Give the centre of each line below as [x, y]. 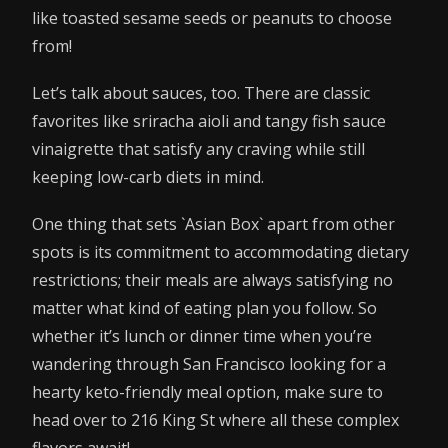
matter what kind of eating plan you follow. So [204, 308]
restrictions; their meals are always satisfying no [212, 280]
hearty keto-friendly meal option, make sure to [207, 392]
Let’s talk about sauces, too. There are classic [201, 93]
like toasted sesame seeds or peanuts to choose [212, 18]
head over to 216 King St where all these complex [215, 420]
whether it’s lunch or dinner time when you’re [202, 336]
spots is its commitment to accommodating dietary [220, 252]
